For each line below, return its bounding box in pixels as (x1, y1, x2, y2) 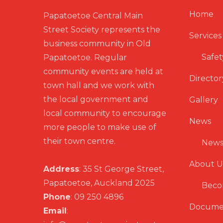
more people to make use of (43, 122, 156, 132)
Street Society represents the (43, 25, 160, 34)
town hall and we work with (43, 81, 154, 90)
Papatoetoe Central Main (43, 11, 143, 20)
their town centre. (43, 136, 115, 146)
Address (43, 164, 79, 174)
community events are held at (43, 67, 163, 76)
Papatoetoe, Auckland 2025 (43, 178, 155, 188)
